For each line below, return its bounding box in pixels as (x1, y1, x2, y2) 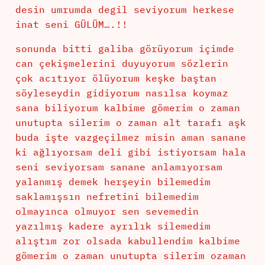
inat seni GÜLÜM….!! (15, 18, 128, 31)
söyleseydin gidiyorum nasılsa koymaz (15, 87, 228, 99)
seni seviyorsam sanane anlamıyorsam (15, 161, 222, 173)
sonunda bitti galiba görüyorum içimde (15, 43, 234, 55)
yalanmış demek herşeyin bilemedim (15, 176, 211, 188)
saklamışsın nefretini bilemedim (15, 190, 199, 203)
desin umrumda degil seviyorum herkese (15, 4, 234, 16)
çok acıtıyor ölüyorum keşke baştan (15, 72, 216, 85)
